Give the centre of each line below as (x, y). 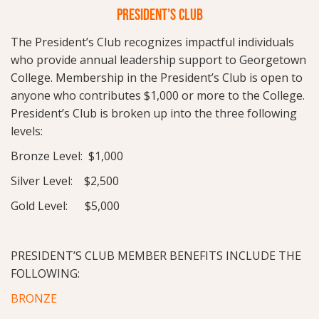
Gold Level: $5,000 (65, 205)
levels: (27, 131)
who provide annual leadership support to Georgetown (158, 59)
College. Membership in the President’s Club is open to (157, 77)
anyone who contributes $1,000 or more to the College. (158, 95)
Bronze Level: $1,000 (67, 156)
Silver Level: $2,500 (65, 181)
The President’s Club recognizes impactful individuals (152, 42)
